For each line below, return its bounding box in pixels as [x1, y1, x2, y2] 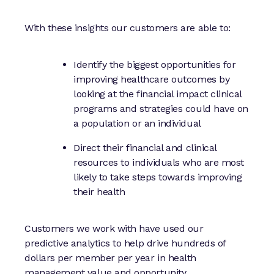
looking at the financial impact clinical [73, 87, 242, 100]
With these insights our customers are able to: [24, 21, 231, 34]
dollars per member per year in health [24, 251, 196, 264]
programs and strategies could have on [73, 102, 248, 114]
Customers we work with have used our [24, 222, 204, 234]
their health [73, 185, 125, 198]
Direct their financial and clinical [73, 141, 217, 154]
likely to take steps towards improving [73, 171, 242, 183]
